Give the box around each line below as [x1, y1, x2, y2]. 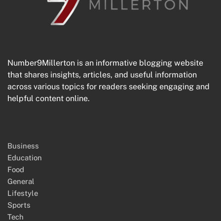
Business [7, 141, 39, 150]
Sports [7, 200, 31, 209]
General [7, 177, 35, 185]
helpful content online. [7, 93, 90, 103]
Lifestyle [7, 188, 38, 197]
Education [7, 153, 42, 162]
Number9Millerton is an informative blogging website [7, 58, 203, 68]
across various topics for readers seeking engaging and [7, 81, 210, 91]
